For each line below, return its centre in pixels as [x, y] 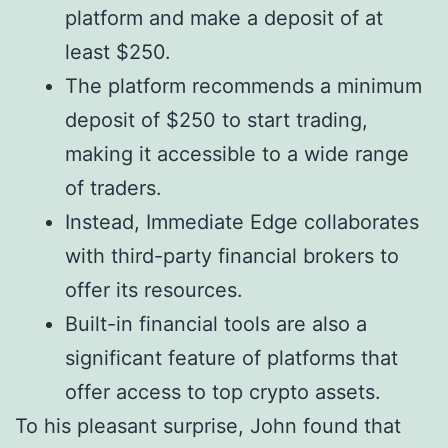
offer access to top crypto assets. [223, 392]
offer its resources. [154, 290]
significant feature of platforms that [231, 358]
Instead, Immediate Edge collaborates [242, 222]
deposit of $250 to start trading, [216, 120]
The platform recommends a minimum [243, 86]
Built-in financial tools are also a [216, 324]
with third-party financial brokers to [232, 256]
